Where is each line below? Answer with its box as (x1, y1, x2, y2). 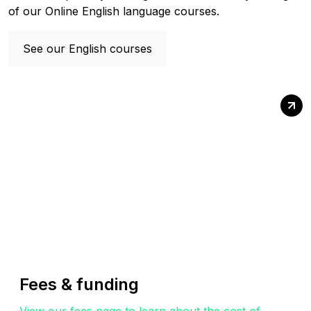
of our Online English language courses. (8, 3, 219, 18)
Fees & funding (19, 274, 139, 295)
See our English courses (23, 41, 152, 56)
